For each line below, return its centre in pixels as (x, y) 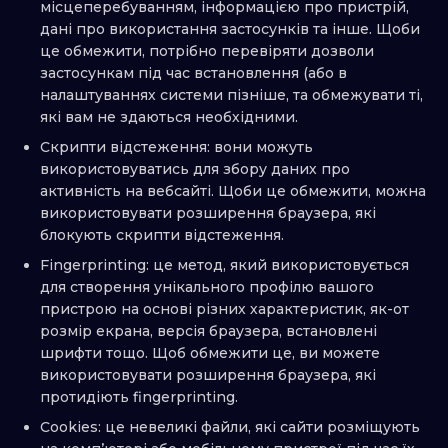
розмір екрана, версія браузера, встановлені (208, 331)
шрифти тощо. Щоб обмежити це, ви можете (210, 353)
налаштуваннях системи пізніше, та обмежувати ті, (231, 95)
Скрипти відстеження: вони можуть (176, 147)
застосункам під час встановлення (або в (193, 73)
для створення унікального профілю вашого (207, 287)
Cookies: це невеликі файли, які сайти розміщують (230, 427)
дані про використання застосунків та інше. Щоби (230, 29)
